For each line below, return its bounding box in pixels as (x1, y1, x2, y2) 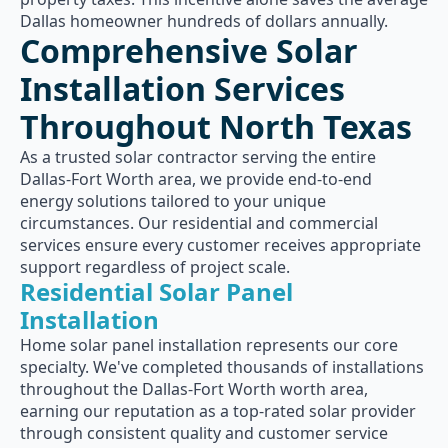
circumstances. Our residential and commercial (20, 212, 378, 234)
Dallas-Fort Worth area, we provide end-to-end (20, 168, 372, 190)
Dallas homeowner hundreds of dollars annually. (20, 10, 388, 32)
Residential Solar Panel (20, 275, 293, 308)
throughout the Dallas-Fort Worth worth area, (20, 378, 368, 400)
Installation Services (20, 67, 345, 110)
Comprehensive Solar (20, 29, 358, 72)
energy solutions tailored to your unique (20, 190, 326, 212)
